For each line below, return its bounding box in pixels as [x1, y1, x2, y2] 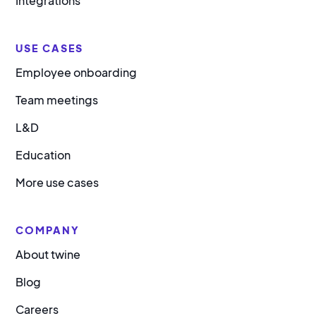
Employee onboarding [16, 65, 138, 80]
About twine [16, 247, 81, 262]
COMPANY [16, 224, 80, 237]
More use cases [16, 175, 99, 190]
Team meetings [16, 92, 99, 108]
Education [16, 147, 71, 163]
